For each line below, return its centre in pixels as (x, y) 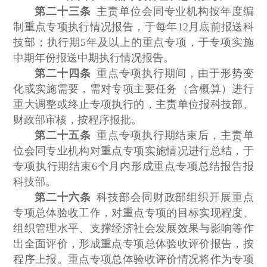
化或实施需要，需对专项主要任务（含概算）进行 (133, 89)
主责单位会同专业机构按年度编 (172, 12)
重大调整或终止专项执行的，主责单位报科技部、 (133, 105)
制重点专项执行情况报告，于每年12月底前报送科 (133, 27)
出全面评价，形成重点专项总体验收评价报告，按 (133, 244)
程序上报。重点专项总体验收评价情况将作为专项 (133, 260)
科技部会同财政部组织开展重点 (172, 198)
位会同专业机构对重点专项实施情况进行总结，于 (133, 151)
